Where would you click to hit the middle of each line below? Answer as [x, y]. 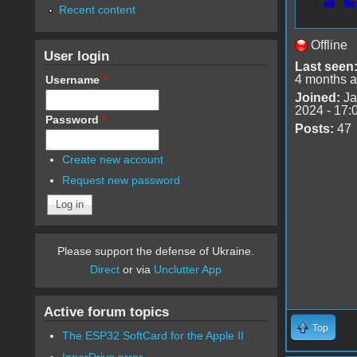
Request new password [122, 180]
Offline [329, 45]
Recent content [97, 9]
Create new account [113, 159]
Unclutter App [188, 270]
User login [76, 55]
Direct [105, 270]
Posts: [314, 128]
